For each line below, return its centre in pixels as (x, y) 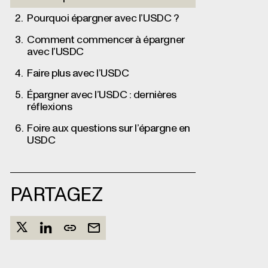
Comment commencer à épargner (106, 40)
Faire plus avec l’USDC (78, 74)
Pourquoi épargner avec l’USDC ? (103, 19)
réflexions (50, 107)
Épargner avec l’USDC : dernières (102, 95)
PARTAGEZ (56, 196)
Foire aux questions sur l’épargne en (109, 129)
